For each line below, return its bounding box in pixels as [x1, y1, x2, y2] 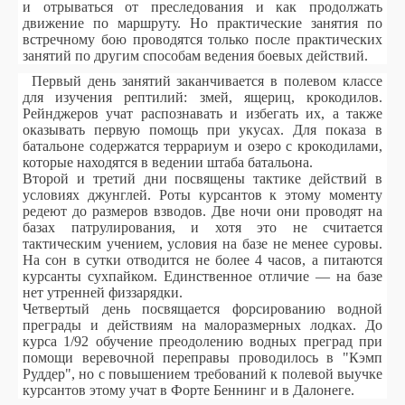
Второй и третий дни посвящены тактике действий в [23, 171, 382, 186]
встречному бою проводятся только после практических [23, 32, 382, 47]
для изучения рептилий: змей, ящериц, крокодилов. [23, 89, 382, 105]
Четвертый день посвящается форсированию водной [23, 301, 382, 316]
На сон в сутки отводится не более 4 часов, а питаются [23, 252, 382, 268]
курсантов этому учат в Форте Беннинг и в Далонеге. [23, 382, 354, 398]
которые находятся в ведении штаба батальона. [23, 155, 316, 170]
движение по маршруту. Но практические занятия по [23, 15, 382, 31]
